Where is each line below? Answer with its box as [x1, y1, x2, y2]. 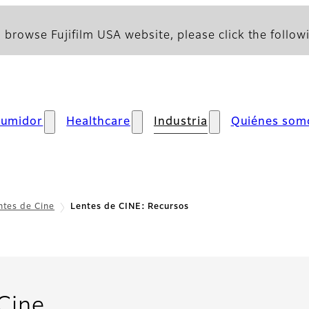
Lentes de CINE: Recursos [70, 203, 190, 211]
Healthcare [66, 117, 130, 128]
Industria [153, 117, 208, 128]
